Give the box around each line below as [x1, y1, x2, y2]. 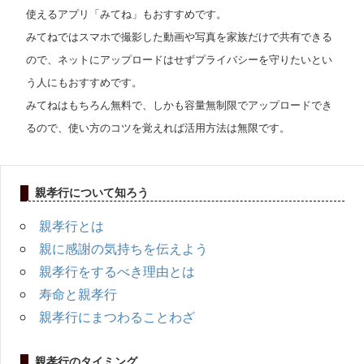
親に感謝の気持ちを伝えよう [39, 239, 208, 258]
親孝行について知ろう [34, 184, 149, 200]
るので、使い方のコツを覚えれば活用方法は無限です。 [26, 119, 290, 135]
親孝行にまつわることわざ [39, 307, 195, 326]
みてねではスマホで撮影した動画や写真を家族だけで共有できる [26, 28, 332, 44]
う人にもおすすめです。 [26, 74, 142, 89]
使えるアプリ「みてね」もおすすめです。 [26, 6, 227, 21]
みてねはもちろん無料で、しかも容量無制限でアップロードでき [26, 97, 332, 112]
